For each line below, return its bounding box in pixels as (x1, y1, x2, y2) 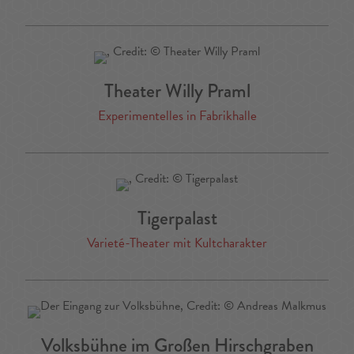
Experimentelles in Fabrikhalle (97, 106, 257, 126)
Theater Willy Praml (104, 77, 250, 105)
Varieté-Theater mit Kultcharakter (87, 233, 267, 254)
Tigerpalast (137, 204, 217, 232)
